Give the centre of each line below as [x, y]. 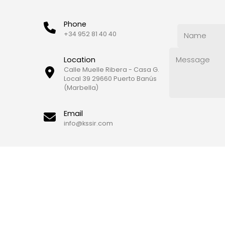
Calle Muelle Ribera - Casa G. [111, 69]
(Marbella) [81, 87]
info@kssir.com [88, 123]
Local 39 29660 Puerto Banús [110, 78]
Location [80, 60]
